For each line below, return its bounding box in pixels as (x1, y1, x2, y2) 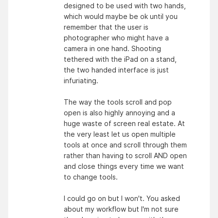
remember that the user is (64, 22, 148, 31)
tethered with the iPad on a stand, (64, 54, 177, 63)
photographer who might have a (64, 33, 169, 42)
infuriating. (64, 76, 100, 85)
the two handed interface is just (64, 65, 169, 74)
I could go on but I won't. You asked (64, 194, 180, 202)
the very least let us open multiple (64, 129, 176, 138)
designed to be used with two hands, (64, 1, 186, 10)
